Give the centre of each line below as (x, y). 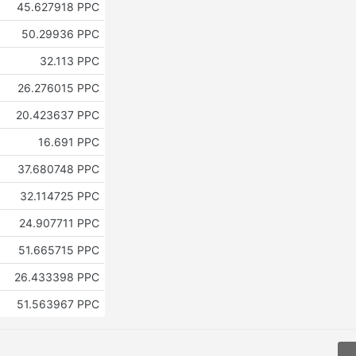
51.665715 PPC (58, 250)
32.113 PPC (69, 60)
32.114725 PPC (59, 195)
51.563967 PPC (58, 304)
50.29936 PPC (60, 33)
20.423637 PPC (57, 114)
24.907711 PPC (59, 222)
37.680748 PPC (58, 168)
